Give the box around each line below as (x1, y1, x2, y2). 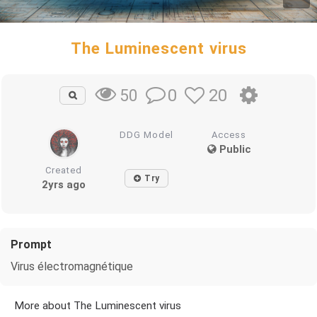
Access (212, 129, 247, 140)
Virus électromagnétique (11, 259, 133, 273)
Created (45, 164, 83, 175)
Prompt (11, 237, 52, 251)
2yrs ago (42, 178, 86, 191)
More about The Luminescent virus (14, 299, 181, 312)
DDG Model (120, 129, 174, 140)
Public (216, 142, 251, 156)
